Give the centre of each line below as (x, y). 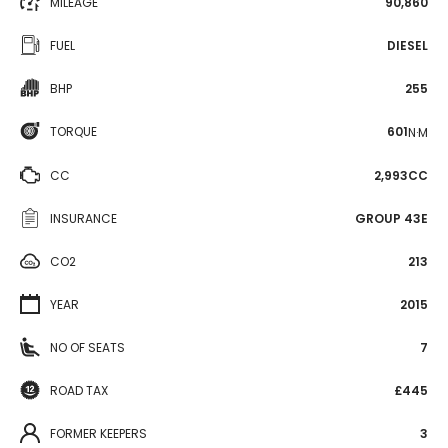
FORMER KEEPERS (98, 433)
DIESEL (407, 45)
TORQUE (73, 131)
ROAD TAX (79, 390)
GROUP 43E (391, 218)
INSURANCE (83, 218)
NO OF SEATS (87, 347)
